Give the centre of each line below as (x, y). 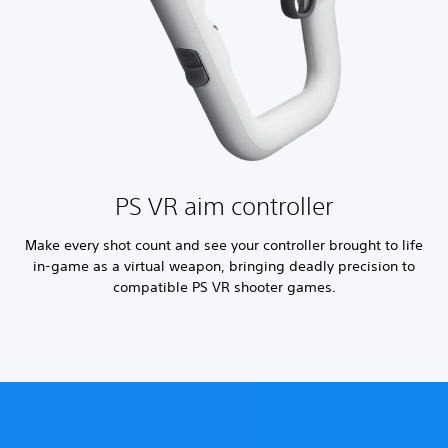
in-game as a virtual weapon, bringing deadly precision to (224, 266)
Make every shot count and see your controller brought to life (224, 245)
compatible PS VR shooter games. (224, 287)
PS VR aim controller (224, 206)
